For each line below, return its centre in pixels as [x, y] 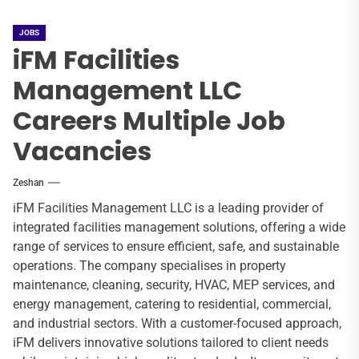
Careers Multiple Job [149, 120]
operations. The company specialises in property [149, 265]
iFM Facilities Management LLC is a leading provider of [168, 208]
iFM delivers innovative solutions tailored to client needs [171, 342]
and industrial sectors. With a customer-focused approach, [177, 323]
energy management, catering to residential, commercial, [172, 304]
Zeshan [28, 182]
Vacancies [82, 151]
